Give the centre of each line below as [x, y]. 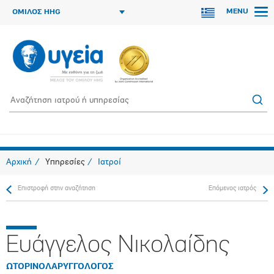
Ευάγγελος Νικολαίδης [118, 246]
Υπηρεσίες [65, 162]
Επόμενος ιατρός [232, 189]
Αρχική [19, 162]
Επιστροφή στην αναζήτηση [57, 189]
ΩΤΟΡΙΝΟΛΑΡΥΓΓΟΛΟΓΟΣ [60, 267]
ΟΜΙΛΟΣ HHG [36, 12]
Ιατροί [109, 162]
